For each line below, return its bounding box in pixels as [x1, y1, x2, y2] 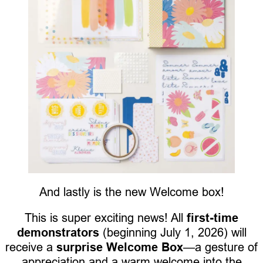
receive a [5, 240, 56, 254]
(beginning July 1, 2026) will [99, 225, 247, 239]
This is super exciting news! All [25, 210, 187, 224]
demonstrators [16, 225, 99, 240]
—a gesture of [183, 240, 258, 254]
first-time [187, 210, 238, 225]
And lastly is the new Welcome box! [39, 184, 224, 198]
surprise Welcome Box [56, 240, 183, 254]
